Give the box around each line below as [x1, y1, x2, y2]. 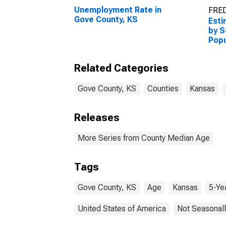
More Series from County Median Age [78, 133, 210, 143]
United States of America [78, 204, 166, 213]
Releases [74, 111, 120, 124]
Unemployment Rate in [74, 5, 161, 15]
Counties [147, 84, 179, 93]
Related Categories [74, 62, 168, 74]
